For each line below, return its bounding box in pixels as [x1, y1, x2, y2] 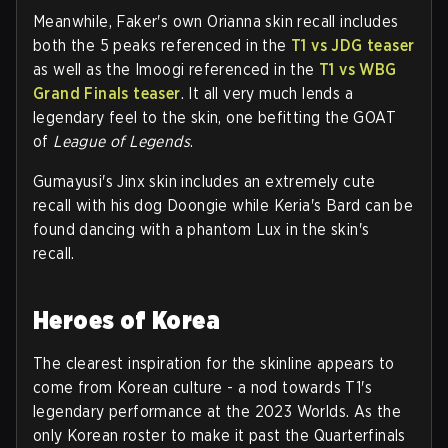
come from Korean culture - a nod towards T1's [33, 377, 372, 397]
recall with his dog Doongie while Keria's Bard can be [33, 195, 414, 215]
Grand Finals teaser [33, 83, 181, 103]
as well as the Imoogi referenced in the [33, 59, 319, 79]
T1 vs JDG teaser [291, 35, 415, 55]
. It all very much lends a [180, 83, 354, 103]
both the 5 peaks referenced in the [33, 35, 291, 55]
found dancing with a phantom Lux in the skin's [33, 219, 370, 239]
